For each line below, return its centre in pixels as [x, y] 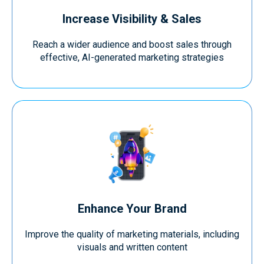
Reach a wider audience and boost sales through [132, 44]
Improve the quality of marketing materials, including [132, 234]
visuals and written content [132, 247]
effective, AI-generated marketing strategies [132, 57]
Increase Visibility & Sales [132, 19]
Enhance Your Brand [132, 209]
